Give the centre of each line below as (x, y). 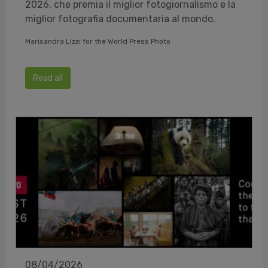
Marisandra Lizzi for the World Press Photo (98, 41)
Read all (48, 78)
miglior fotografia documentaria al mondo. (120, 19)
